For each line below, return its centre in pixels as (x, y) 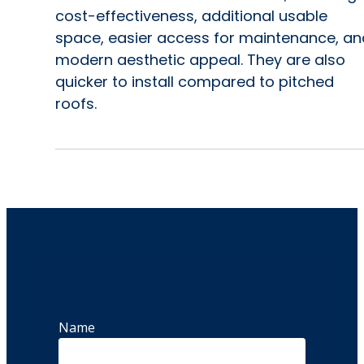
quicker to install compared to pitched (195, 81)
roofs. (76, 103)
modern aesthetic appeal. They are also (200, 59)
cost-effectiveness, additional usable (191, 15)
